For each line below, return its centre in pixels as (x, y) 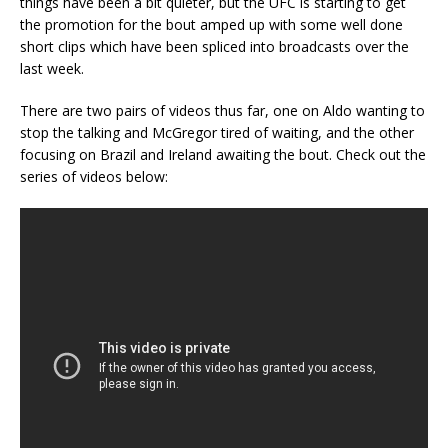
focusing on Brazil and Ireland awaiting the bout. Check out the (223, 154)
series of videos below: (94, 176)
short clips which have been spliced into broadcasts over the (214, 46)
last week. (52, 68)
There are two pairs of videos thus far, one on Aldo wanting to (222, 110)
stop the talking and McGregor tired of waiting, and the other (217, 132)
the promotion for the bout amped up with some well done (211, 24)
